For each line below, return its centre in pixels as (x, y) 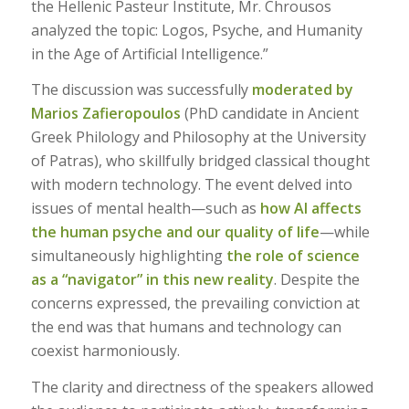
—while (344, 232)
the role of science (293, 256)
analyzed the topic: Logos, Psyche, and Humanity (196, 30)
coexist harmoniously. (105, 351)
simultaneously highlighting (128, 256)
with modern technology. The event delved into (191, 185)
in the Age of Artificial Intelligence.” (149, 53)
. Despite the (316, 280)
